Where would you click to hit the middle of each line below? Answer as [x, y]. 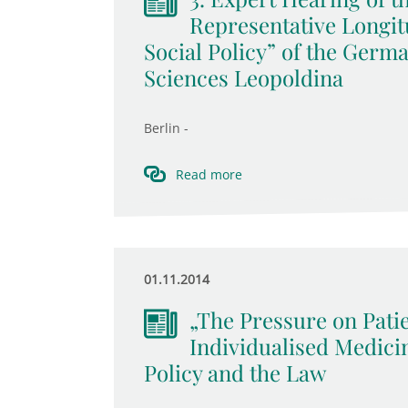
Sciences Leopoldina [243, 77]
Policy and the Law [235, 372]
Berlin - [166, 128]
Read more [209, 174]
